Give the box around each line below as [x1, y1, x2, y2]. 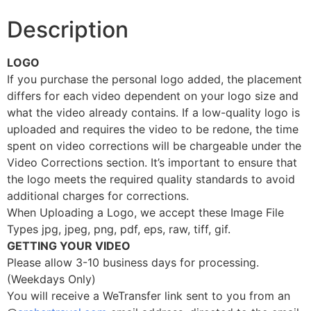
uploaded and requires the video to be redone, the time [7, 121, 299, 136]
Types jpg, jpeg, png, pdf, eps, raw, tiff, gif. [7, 221, 230, 236]
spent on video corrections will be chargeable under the [7, 138, 301, 153]
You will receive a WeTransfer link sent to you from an [7, 288, 290, 303]
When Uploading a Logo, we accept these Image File [7, 205, 284, 219]
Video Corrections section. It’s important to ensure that [7, 155, 297, 169]
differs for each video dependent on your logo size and [7, 88, 299, 103]
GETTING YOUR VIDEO [7, 238, 131, 253]
